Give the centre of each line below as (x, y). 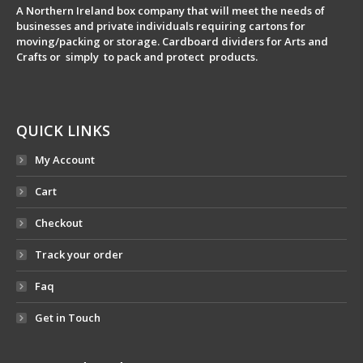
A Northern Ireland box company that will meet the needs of (171, 11)
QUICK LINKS (63, 130)
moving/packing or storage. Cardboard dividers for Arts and (172, 41)
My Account (65, 160)
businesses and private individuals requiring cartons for (161, 26)
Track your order (79, 254)
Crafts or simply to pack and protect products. (137, 57)
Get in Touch (68, 318)
